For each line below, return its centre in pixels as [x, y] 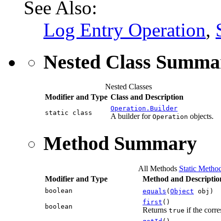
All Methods [157, 168]
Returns [156, 210]
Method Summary [120, 143]
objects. [201, 116]
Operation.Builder [144, 109]
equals [154, 191]
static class [71, 113]
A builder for [131, 116]
